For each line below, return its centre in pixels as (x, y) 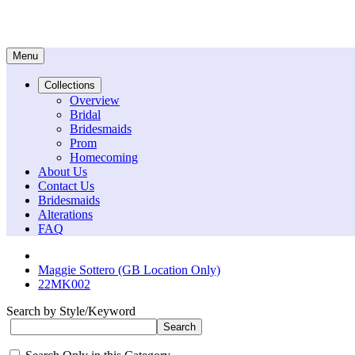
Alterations (65, 214)
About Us (63, 172)
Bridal (85, 115)
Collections (70, 85)
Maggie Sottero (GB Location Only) (129, 270)
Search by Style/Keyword (71, 311)
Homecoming (104, 157)
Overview (95, 100)
